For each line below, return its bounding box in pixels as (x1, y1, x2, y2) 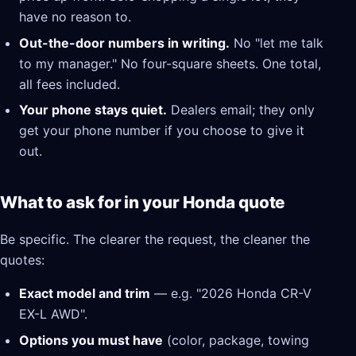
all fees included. (19, 75, 120, 92)
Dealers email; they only (167, 102, 315, 118)
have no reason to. (19, 9, 131, 25)
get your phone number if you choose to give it (19, 122, 304, 139)
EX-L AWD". (19, 306, 87, 323)
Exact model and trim (19, 285, 150, 302)
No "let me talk (230, 34, 323, 51)
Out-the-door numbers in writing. (19, 34, 230, 51)
